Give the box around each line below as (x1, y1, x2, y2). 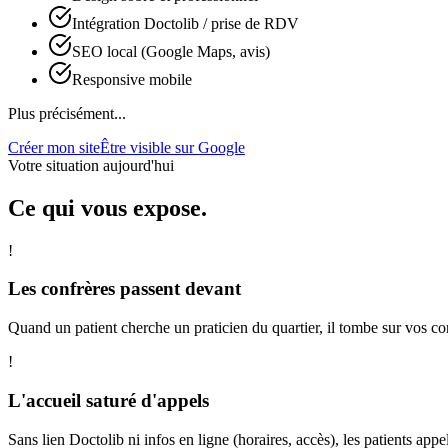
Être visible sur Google (100, 138, 245, 156)
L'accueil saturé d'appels (8, 389, 209, 411)
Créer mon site (8, 138, 100, 156)
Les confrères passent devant (8, 278, 241, 300)
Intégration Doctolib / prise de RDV (72, 14, 299, 32)
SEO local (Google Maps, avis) (72, 42, 270, 60)
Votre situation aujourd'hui (8, 156, 174, 174)
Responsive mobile (72, 70, 192, 88)
